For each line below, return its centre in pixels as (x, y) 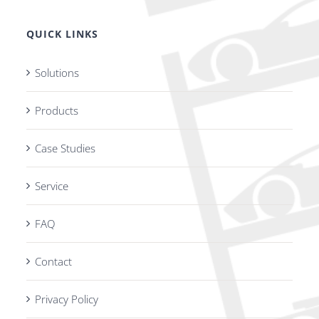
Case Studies (65, 148)
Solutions (57, 73)
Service (52, 186)
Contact (53, 262)
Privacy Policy (67, 299)
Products (57, 111)
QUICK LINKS (62, 34)
